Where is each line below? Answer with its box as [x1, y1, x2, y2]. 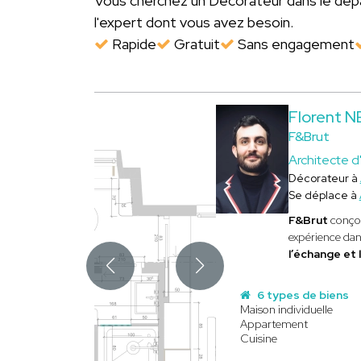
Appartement [239, 317, 308, 331]
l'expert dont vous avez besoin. [94, 13, 293, 31]
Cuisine [239, 331, 277, 346]
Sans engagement [234, 35, 355, 53]
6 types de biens [254, 288, 349, 302]
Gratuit [171, 35, 220, 53]
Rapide [109, 35, 156, 53]
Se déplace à [288, 188, 359, 202]
